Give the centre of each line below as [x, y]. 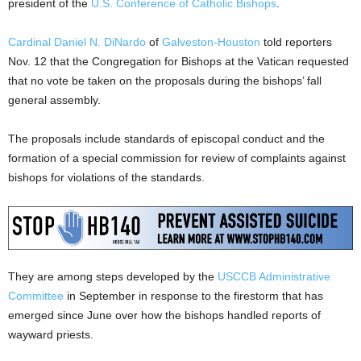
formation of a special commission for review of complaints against [177, 158]
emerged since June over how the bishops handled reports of [164, 315]
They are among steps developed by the [113, 276]
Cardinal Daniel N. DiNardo [77, 42]
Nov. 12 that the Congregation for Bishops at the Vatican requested [178, 62]
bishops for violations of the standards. [106, 178]
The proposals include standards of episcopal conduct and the [166, 139]
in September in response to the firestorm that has [193, 295]
